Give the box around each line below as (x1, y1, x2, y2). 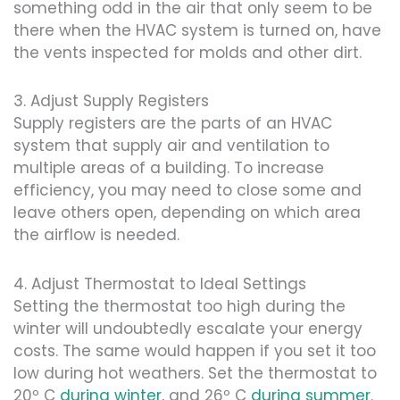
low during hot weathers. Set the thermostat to (13, 362, 377, 385)
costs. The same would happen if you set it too (13, 340, 376, 362)
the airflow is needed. (13, 224, 179, 246)
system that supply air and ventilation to (13, 135, 329, 157)
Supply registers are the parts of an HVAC (13, 112, 332, 135)
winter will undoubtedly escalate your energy (13, 318, 362, 340)
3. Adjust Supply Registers (13, 90, 209, 112)
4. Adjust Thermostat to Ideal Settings (13, 273, 306, 296)
